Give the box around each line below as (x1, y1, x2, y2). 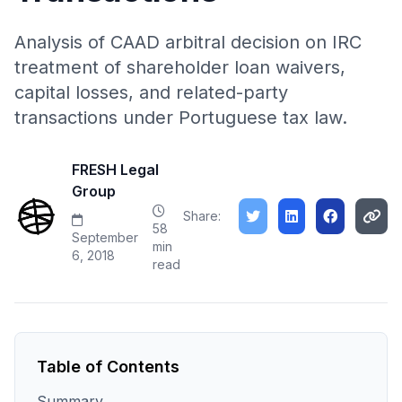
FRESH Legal (72, 161, 159, 179)
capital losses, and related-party (14, 82, 288, 103)
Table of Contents (37, 357, 179, 376)
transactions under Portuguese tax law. (14, 107, 347, 128)
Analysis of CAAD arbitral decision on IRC (14, 31, 362, 53)
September (72, 230, 138, 245)
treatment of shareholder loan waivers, (14, 57, 345, 78)
